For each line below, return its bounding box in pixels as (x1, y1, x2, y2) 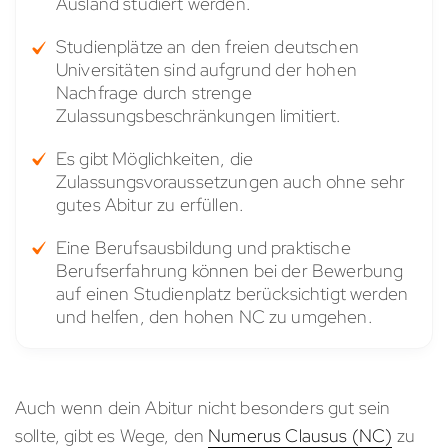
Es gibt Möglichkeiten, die (56, 147, 254, 171)
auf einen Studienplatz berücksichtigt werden (56, 282, 409, 306)
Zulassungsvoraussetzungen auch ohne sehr (56, 170, 406, 194)
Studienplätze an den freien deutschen (56, 35, 359, 59)
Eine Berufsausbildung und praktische (56, 236, 351, 260)
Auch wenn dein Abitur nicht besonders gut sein (15, 396, 391, 420)
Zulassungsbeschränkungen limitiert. (56, 104, 342, 128)
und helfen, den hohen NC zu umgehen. (56, 305, 373, 329)
